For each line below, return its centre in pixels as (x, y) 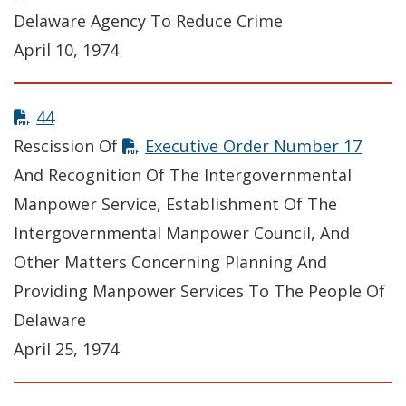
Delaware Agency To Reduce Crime (148, 21)
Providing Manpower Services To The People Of (199, 291)
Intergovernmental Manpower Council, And (182, 233)
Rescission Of (68, 146)
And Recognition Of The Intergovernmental (183, 175)
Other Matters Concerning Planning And (170, 262)
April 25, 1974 (66, 349)
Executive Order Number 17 (254, 146)
